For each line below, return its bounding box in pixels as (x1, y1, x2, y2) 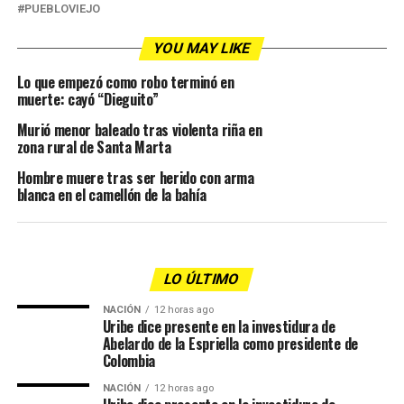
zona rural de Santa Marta (16, 136, 171, 158)
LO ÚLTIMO (162, 271, 243, 288)
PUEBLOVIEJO (23, 2, 100, 15)
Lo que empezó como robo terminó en (16, 71, 234, 93)
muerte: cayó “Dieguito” (16, 88, 159, 110)
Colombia (102, 350, 156, 372)
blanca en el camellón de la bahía (16, 184, 207, 206)
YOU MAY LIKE (151, 40, 253, 57)
